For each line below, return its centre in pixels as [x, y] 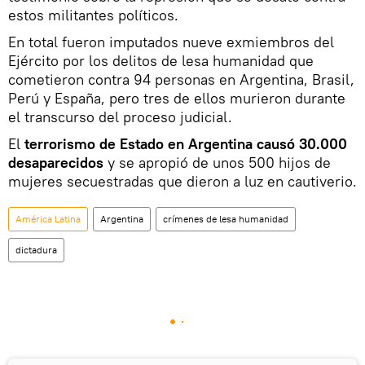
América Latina [48, 219]
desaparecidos [56, 163]
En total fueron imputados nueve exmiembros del [171, 42]
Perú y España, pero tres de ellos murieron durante [177, 98]
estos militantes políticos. [93, 15]
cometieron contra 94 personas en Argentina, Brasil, [181, 79]
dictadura [36, 250]
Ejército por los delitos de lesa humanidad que [161, 61]
